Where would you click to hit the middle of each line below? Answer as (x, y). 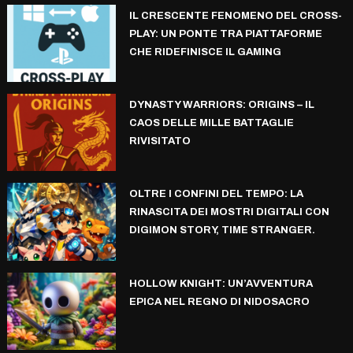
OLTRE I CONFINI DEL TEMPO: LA (216, 194)
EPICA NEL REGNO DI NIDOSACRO (219, 301)
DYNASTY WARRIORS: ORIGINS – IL (221, 105)
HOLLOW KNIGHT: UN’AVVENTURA (221, 283)
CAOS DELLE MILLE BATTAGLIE (211, 123)
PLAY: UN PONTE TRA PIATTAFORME (225, 33)
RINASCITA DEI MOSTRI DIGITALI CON (229, 212)
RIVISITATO (160, 141)
